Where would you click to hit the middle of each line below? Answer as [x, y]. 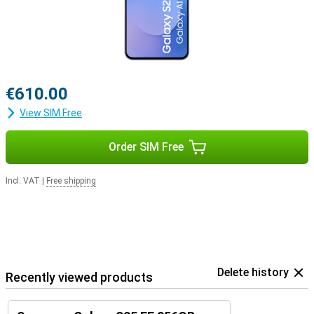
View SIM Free [51, 113]
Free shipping [71, 181]
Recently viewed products [79, 277]
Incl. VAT [23, 181]
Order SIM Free [146, 147]
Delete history [253, 272]
